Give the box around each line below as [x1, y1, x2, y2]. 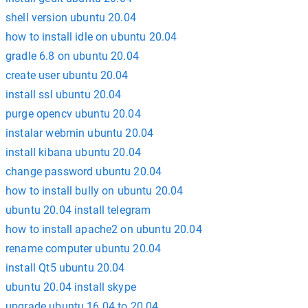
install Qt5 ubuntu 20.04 [5, 261, 125, 274]
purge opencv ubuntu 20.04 [5, 107, 141, 120]
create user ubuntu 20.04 [5, 69, 129, 82]
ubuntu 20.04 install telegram [5, 203, 151, 217]
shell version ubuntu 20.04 [5, 11, 136, 24]
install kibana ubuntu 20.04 [5, 146, 142, 159]
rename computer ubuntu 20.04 [5, 242, 162, 255]
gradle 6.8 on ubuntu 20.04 [5, 49, 139, 63]
